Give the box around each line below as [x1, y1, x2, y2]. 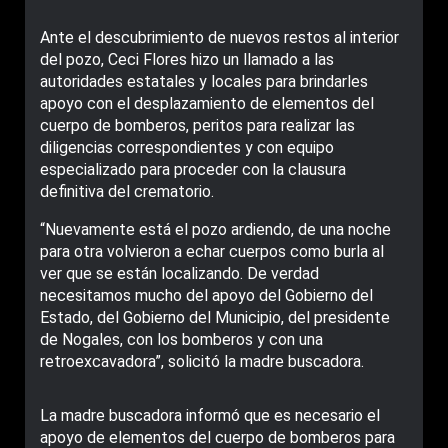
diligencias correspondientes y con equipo [40, 138, 334, 157]
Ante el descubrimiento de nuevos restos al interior [40, 28, 399, 47]
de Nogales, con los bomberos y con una [40, 330, 323, 349]
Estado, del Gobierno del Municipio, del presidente [40, 308, 390, 327]
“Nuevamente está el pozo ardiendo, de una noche [40, 220, 391, 239]
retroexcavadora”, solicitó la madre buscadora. [40, 352, 364, 371]
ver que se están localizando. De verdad [40, 264, 319, 283]
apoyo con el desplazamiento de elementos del [40, 94, 374, 113]
